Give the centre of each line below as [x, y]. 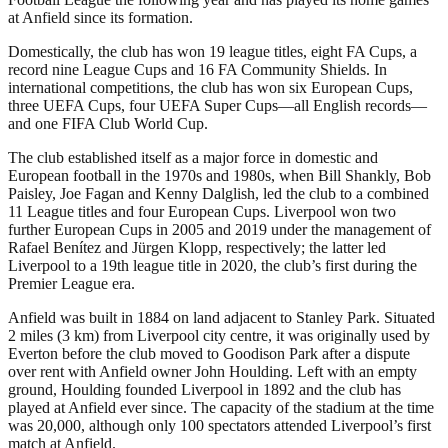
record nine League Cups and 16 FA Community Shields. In [197, 69]
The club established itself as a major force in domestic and [193, 157]
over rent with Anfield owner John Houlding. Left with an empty [212, 371]
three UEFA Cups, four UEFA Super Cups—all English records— [217, 105]
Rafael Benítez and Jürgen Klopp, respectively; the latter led [197, 247]
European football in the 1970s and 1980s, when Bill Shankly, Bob [219, 175]
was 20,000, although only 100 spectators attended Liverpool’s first [219, 425]
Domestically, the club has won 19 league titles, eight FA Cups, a [212, 51]
